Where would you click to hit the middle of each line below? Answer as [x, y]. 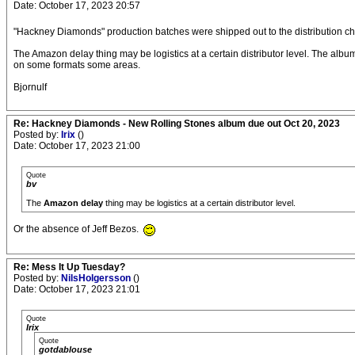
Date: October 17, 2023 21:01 [77, 289]
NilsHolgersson [97, 278]
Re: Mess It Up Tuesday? [69, 267]
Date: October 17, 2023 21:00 [77, 146]
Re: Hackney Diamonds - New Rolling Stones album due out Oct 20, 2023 [177, 124]
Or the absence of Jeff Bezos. [77, 229]
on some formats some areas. [77, 65]
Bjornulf [30, 88]
